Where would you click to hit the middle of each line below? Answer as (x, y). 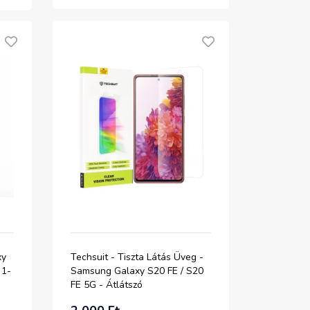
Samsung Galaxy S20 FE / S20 (137, 271)
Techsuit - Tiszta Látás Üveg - (137, 257)
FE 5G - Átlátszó (107, 285)
